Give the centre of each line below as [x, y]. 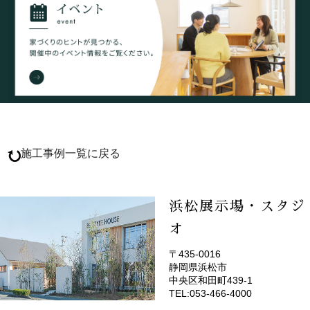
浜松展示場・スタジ [237, 206]
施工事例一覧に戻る [71, 153]
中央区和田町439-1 [211, 280]
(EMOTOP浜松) [232, 272]
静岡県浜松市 [198, 267]
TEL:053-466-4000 [210, 293]
